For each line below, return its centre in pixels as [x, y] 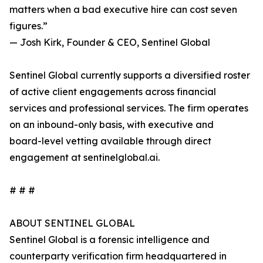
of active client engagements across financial [113, 92]
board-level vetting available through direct [110, 141]
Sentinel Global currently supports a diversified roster [130, 75]
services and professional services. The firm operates [129, 108]
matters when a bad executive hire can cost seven [123, 10]
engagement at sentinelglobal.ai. [85, 158]
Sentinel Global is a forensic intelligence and [109, 240]
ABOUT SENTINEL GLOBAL [72, 223]
